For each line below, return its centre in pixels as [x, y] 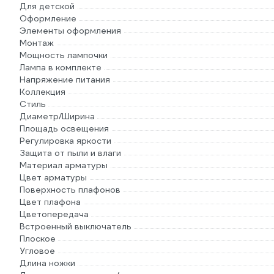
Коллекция [43, 92]
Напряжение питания [65, 80]
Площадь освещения [64, 128]
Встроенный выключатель [76, 226]
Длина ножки [47, 263]
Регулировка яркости [65, 141]
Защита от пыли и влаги [70, 153]
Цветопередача [54, 214]
